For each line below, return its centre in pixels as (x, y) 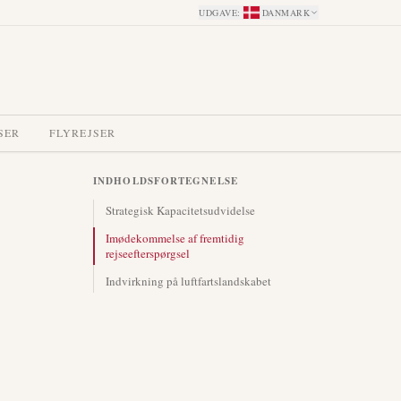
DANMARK (286, 13)
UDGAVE (218, 13)
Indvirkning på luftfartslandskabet (188, 281)
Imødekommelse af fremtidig (175, 238)
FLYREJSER (82, 132)
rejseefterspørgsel (148, 253)
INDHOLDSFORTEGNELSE (166, 181)
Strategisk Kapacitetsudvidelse (180, 210)
